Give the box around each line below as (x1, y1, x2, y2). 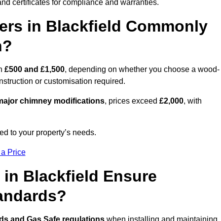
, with (184, 97, 202, 106)
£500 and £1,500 (4, 65, 65, 74)
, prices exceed (105, 97, 159, 106)
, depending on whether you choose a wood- (65, 65, 220, 74)
